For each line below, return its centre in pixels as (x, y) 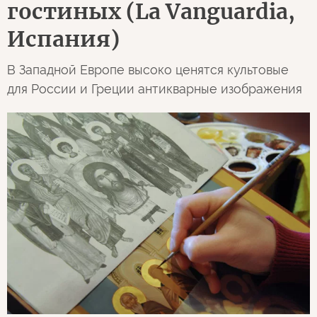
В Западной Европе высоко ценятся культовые (148, 70)
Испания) (63, 39)
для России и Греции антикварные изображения (155, 89)
